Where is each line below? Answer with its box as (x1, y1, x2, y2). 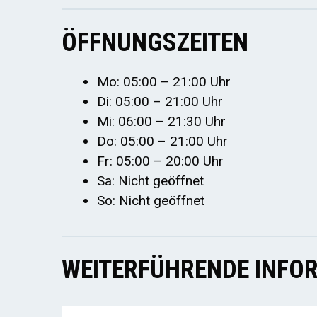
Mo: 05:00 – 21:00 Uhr (97, 74, 231, 91)
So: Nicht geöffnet (97, 192, 204, 209)
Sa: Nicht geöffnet (97, 173, 204, 190)
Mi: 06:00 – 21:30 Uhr (97, 113, 226, 130)
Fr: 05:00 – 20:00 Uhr (97, 153, 224, 170)
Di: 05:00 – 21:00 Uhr (97, 93, 223, 110)
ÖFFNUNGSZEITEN (62, 28, 248, 58)
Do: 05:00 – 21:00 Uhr (97, 133, 228, 150)
